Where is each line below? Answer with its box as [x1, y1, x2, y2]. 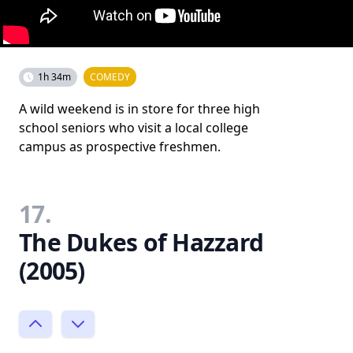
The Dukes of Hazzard [19, 225, 263, 258]
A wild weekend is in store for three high [19, 99, 260, 117]
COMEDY [90, 69, 130, 84]
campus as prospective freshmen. [19, 137, 221, 155]
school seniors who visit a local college [19, 118, 248, 136]
